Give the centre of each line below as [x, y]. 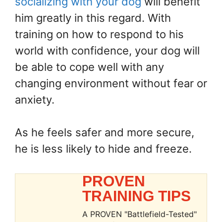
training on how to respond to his [99, 34]
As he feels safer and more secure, [105, 133]
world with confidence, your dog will [107, 51]
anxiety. [35, 100]
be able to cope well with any [89, 67]
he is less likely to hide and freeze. [103, 149]
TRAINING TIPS [137, 196]
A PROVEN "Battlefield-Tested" [140, 214]
